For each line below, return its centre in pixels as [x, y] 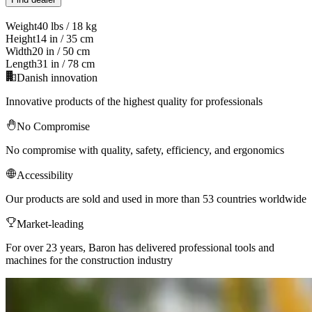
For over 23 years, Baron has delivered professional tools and [140, 248]
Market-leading [50, 224]
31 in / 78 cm [66, 64]
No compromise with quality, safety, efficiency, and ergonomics [145, 150]
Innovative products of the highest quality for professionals [134, 102]
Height [21, 39]
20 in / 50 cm [61, 52]
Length [21, 64]
